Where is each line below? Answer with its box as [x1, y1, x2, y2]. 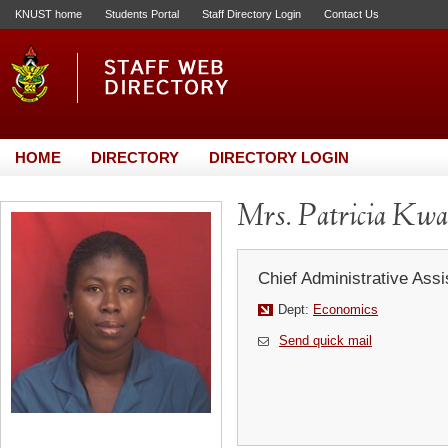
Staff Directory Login [202, 8, 301, 20]
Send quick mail [279, 333, 372, 348]
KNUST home [15, 8, 82, 20]
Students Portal [105, 8, 179, 20]
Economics [313, 302, 378, 317]
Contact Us [324, 8, 379, 20]
